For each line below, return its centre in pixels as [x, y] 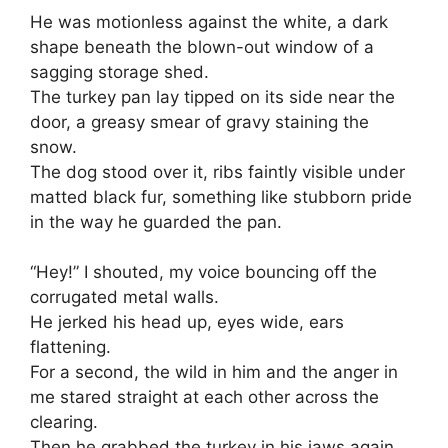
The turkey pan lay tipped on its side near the [212, 96]
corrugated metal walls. [124, 297]
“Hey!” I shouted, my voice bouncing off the [203, 272]
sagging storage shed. [119, 71]
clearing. [64, 422]
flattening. [70, 347]
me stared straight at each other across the [204, 397]
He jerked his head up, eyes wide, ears [187, 322]
